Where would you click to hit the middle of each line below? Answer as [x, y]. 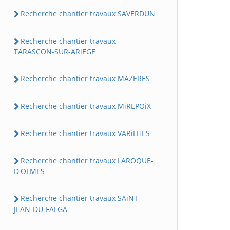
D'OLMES [29, 171]
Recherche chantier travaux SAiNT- [81, 198]
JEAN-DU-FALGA [41, 209]
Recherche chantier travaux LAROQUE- [87, 161]
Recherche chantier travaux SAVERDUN [88, 13]
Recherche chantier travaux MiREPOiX [86, 106]
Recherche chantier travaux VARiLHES [85, 133]
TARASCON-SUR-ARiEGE [55, 52]
